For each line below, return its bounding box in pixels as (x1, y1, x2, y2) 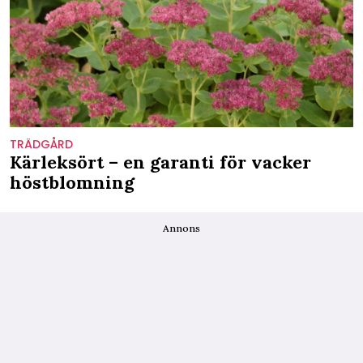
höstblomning (10, 170, 135, 194)
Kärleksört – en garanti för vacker (10, 150, 311, 173)
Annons (163, 221, 200, 234)
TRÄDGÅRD (10, 135, 73, 152)
